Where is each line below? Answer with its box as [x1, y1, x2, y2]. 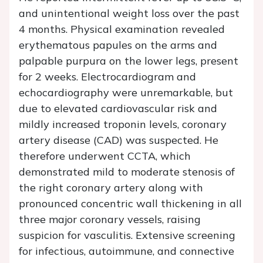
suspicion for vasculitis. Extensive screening [19, 228, 235, 242]
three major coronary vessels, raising [19, 212, 201, 226]
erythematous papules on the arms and [19, 38, 217, 52]
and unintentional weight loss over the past [19, 6, 240, 20]
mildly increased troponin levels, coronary [19, 117, 227, 131]
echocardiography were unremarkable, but [19, 85, 233, 99]
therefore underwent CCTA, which [19, 149, 191, 163]
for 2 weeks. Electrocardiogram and [19, 69, 196, 83]
